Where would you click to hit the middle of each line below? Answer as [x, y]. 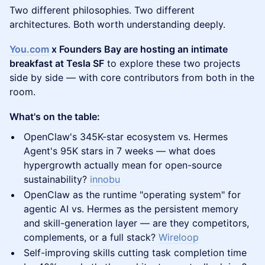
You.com [29, 49]
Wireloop [179, 237]
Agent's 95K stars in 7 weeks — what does [119, 151]
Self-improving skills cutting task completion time [135, 253]
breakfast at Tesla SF [57, 63]
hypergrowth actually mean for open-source [123, 165]
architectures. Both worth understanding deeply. [117, 24]
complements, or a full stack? [91, 237]
